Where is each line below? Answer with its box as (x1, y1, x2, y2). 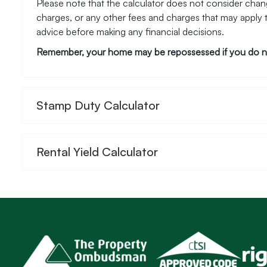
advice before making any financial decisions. (36, 25, 224, 38)
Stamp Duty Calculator (36, 97, 160, 113)
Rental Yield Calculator (36, 144, 158, 159)
